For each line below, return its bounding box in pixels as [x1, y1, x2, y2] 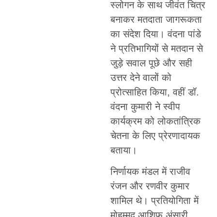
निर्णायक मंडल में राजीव [110, 166, 190, 177]
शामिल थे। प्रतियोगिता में [110, 195, 199, 206]
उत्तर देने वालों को [110, 72, 171, 83]
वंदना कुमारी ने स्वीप [110, 101, 180, 112]
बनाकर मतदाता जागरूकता [110, 14, 202, 25]
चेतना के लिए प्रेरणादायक [110, 130, 200, 141]
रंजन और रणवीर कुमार [110, 181, 189, 192]
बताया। [110, 144, 137, 155]
